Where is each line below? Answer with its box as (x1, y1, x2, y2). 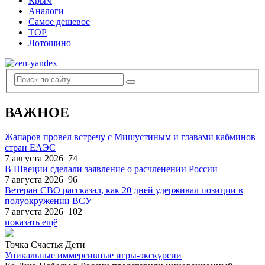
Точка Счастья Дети (5, 240, 85, 250)
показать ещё (5, 217, 57, 228)
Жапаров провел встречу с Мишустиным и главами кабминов (5, 132, 256, 143)
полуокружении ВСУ (5, 196, 92, 206)
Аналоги (28, 6, 64, 16)
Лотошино (28, 38, 71, 48)
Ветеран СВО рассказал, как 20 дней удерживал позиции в (5, 185, 243, 196)
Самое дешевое (28, 17, 90, 27)
